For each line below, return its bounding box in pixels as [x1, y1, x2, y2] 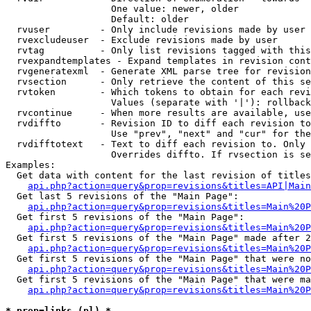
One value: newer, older [6, 3, 239, 14]
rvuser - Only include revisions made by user [6, 24, 305, 35]
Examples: [6, 160, 56, 170]
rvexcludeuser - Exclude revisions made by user [6, 35, 278, 45]
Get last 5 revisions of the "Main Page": [6, 191, 239, 201]
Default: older [6, 14, 189, 24]
